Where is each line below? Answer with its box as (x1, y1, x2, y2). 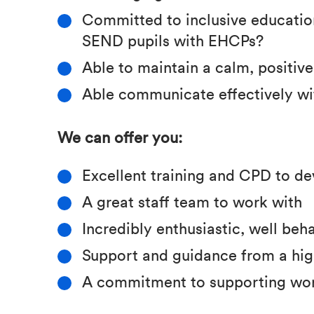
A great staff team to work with (82, 190, 302, 211)
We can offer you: (57, 125, 182, 146)
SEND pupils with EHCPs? (82, 29, 264, 50)
